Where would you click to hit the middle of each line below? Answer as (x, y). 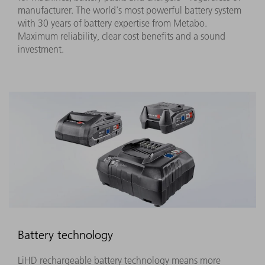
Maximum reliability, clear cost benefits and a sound (122, 36)
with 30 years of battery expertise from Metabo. (112, 23)
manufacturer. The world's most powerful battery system (130, 10)
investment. (41, 49)
